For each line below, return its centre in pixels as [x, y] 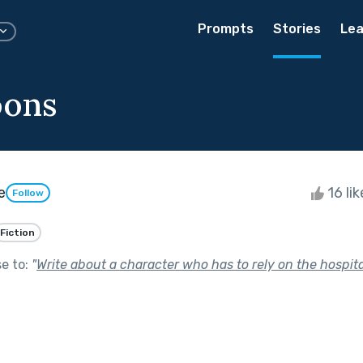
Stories [297, 29]
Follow [28, 193]
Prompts [226, 29]
